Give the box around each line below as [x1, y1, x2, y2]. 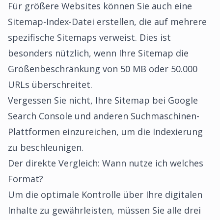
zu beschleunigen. [8, 141, 83, 153]
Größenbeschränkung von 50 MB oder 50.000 [8, 63, 197, 75]
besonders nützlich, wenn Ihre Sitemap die [8, 47, 189, 59]
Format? [8, 173, 43, 185]
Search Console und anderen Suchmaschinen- [8, 110, 199, 122]
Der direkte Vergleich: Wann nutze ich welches [8, 157, 203, 169]
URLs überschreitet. [8, 79, 92, 90]
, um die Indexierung [116, 126, 203, 137]
